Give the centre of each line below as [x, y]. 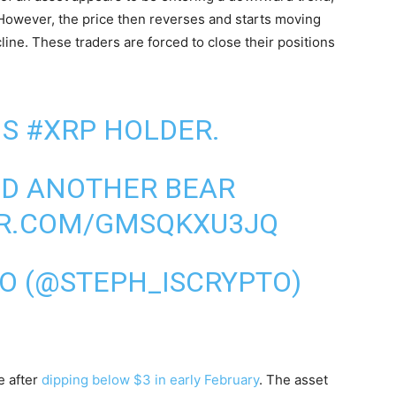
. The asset [293, 379]
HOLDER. [158, 129]
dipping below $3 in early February [150, 379]
